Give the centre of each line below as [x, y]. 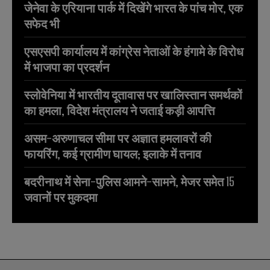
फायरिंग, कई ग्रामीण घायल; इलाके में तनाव [113, 154]
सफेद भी [42, 24]
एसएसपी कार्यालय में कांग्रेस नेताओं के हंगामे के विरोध [134, 52]
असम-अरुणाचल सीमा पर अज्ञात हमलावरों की [118, 138]
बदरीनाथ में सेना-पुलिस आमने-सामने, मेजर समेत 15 [129, 182]
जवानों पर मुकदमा [61, 197]
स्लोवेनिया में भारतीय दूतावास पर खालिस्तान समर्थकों [133, 95]
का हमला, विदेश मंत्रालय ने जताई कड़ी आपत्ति [119, 111]
